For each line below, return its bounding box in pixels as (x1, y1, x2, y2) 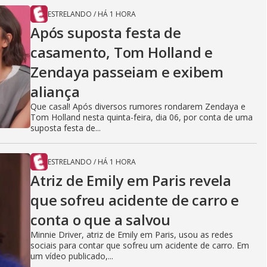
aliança (30, 82, 80, 101)
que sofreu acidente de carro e (30, 190, 239, 210)
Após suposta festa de (30, 23, 181, 42)
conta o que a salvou (30, 210, 171, 229)
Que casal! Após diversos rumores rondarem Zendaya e (30, 101, 246, 112)
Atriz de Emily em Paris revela (30, 170, 231, 190)
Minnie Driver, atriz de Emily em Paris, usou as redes (30, 229, 233, 240)
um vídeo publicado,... (30, 250, 113, 262)
